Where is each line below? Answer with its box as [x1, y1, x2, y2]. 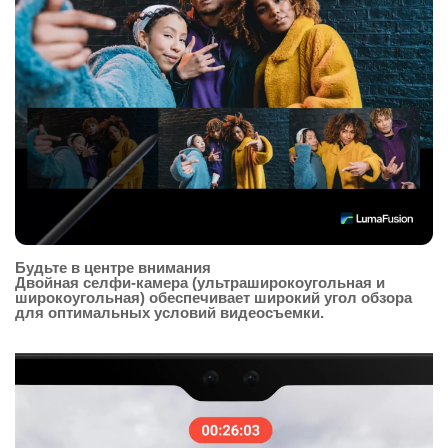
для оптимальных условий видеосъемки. [15, 303, 324, 321]
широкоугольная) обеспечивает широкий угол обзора [15, 288, 412, 306]
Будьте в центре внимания [15, 258, 211, 276]
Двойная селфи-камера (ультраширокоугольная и [15, 273, 385, 291]
